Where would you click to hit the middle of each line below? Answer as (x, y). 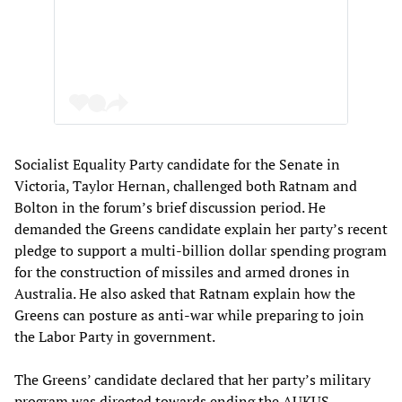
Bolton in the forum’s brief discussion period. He (170, 207)
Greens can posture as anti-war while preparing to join (189, 315)
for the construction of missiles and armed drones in (182, 271)
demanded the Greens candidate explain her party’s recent (201, 228)
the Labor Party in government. (115, 336)
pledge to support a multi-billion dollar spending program (201, 250)
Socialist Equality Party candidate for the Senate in (177, 164)
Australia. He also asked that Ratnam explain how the (185, 293)
